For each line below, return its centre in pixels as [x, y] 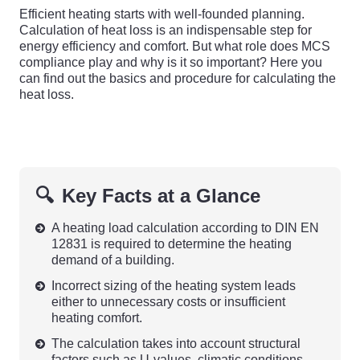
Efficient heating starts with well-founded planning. [162, 14]
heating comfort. [97, 318]
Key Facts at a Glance [161, 196]
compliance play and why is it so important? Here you [171, 62]
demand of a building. [113, 260]
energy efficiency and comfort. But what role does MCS [175, 46]
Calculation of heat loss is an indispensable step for [166, 30]
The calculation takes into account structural [176, 344]
